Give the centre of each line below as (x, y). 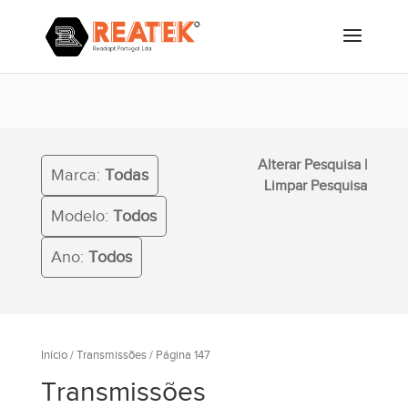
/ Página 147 (178, 355)
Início (54, 355)
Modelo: (82, 216)
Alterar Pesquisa (310, 165)
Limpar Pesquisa (316, 186)
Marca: (77, 175)
